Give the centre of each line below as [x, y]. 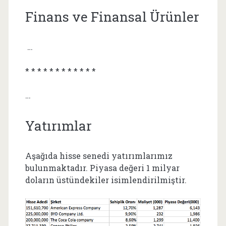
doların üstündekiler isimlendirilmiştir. [106, 180]
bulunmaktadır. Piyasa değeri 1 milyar [102, 167]
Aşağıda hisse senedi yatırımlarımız [99, 155]
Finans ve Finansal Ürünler [112, 16]
